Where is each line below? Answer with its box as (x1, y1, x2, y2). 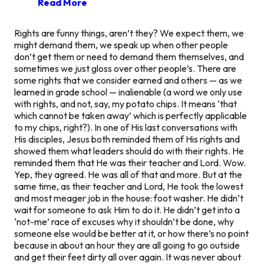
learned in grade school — (14, 85, 118, 98)
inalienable (118, 85, 161, 98)
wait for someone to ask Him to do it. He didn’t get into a (14, 203, 240, 216)
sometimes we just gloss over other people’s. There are (14, 62, 236, 74)
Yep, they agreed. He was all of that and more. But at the (14, 168, 242, 180)
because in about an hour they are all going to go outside (14, 239, 240, 251)
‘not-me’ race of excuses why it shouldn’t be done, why (14, 215, 234, 227)
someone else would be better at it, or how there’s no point (14, 227, 249, 239)
